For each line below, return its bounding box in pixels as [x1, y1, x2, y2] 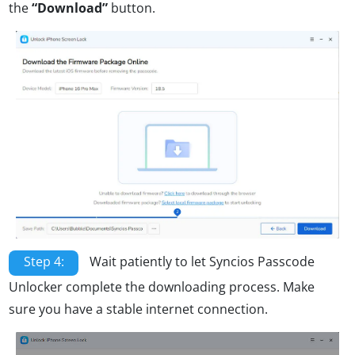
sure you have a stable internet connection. [9, 300, 268, 319]
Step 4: [23, 253, 64, 271]
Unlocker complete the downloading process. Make [9, 278, 315, 296]
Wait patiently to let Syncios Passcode [86, 253, 315, 271]
